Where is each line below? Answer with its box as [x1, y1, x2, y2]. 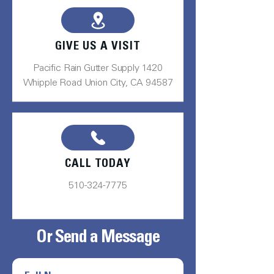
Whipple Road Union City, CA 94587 [23, 78, 173, 88]
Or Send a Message [36, 230, 160, 247]
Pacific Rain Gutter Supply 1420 [32, 64, 163, 73]
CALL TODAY [64, 158, 131, 170]
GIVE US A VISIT [55, 41, 141, 53]
